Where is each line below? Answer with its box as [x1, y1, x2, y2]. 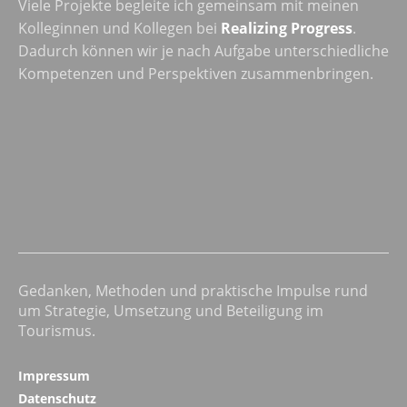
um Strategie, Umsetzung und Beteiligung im [18, 300, 323, 321]
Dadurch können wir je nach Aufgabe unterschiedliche [18, 40, 389, 61]
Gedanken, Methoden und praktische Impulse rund [18, 280, 368, 301]
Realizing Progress [221, 17, 352, 38]
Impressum [18, 366, 90, 384]
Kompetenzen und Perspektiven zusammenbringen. [18, 63, 373, 84]
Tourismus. [18, 320, 95, 341]
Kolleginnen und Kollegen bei [18, 17, 221, 38]
